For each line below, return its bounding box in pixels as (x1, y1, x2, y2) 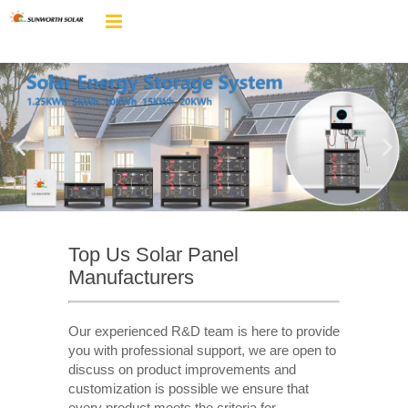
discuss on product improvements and (67, 361, 296, 377)
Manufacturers (67, 266, 194, 290)
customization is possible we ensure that (67, 380, 309, 396)
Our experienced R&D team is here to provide (67, 322, 340, 339)
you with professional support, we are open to (67, 342, 336, 358)
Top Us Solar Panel (67, 243, 239, 267)
